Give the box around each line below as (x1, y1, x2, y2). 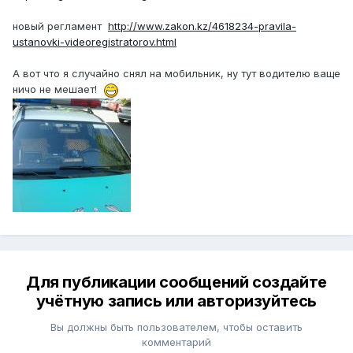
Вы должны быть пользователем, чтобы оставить (50, 321, 303, 334)
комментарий (142, 336, 211, 349)
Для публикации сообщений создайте (26, 273, 327, 292)
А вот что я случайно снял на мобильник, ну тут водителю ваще (13, 67, 340, 80)
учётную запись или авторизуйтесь (35, 292, 318, 311)
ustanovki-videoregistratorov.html (13, 35, 176, 49)
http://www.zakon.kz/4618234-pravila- (108, 20, 296, 33)
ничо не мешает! (13, 83, 103, 96)
